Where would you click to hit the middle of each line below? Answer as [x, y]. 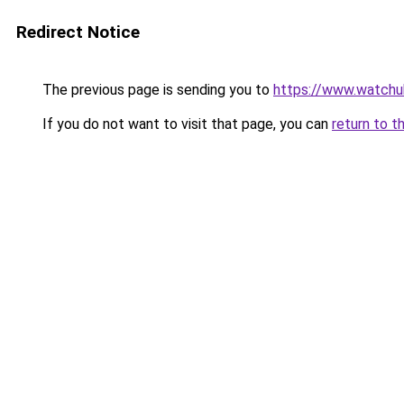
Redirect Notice [78, 32]
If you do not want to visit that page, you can [185, 124]
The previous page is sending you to [156, 90]
